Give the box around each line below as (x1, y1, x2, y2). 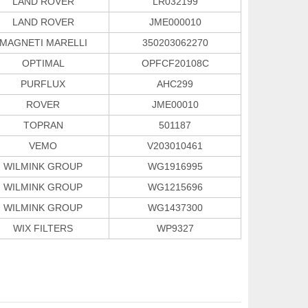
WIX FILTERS (13, 222, 73, 234)
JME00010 (151, 98, 199, 110)
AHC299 (157, 78, 193, 89)
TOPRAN (23, 119, 63, 131)
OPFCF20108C (141, 57, 209, 69)
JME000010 (148, 16, 201, 27)
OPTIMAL (21, 57, 65, 69)
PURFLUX (21, 78, 65, 89)
